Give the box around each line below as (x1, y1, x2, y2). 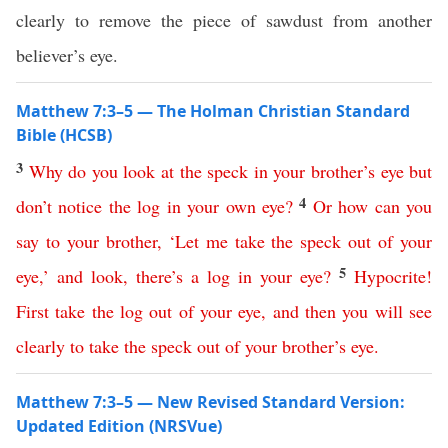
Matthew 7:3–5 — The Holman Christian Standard (16, 100, 410, 122)
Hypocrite (354, 264, 426, 288)
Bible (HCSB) (16, 124, 112, 146)
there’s (136, 264, 183, 288)
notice (58, 194, 103, 218)
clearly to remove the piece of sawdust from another (16, 8, 432, 32)
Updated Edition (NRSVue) (16, 415, 222, 437)
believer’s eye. (16, 43, 124, 67)
